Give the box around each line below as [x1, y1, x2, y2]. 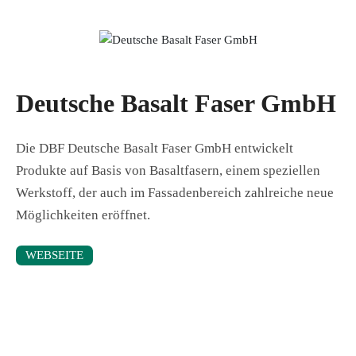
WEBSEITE [25, 248, 83, 261]
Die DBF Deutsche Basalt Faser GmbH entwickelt [16, 140, 293, 156]
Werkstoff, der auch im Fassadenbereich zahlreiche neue [16, 184, 334, 200]
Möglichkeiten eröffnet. [16, 207, 150, 222]
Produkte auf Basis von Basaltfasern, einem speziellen [16, 162, 320, 178]
